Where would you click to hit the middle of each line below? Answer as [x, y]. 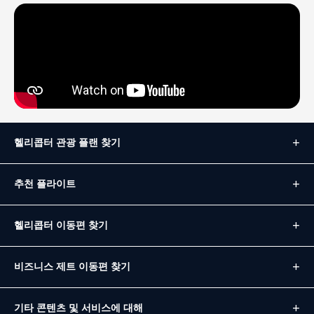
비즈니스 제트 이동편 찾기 [72, 266]
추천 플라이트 [45, 184]
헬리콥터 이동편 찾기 [61, 225]
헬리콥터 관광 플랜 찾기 [67, 142]
